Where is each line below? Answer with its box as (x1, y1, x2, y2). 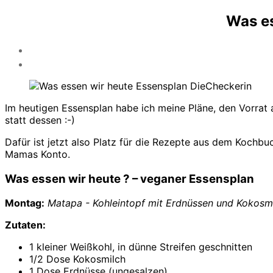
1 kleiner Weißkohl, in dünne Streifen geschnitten (29, 241, 252, 253)
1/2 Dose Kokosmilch (29, 253, 126, 266)
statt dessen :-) (5, 113, 75, 126)
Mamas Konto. (5, 147, 70, 160)
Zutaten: (5, 219, 46, 232)
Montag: (5, 197, 44, 210)
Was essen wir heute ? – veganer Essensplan (5, 171, 254, 186)
